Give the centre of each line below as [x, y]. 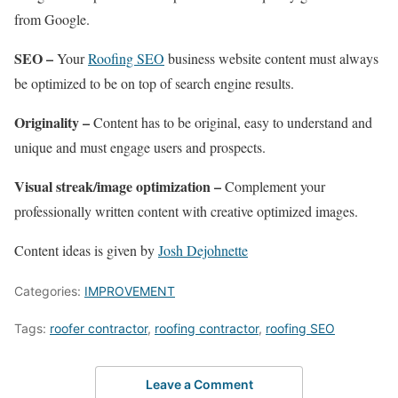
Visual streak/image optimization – [118, 187]
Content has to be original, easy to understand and [231, 123]
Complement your [273, 187]
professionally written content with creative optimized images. [186, 211]
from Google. [52, 20]
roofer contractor [99, 329]
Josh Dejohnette [203, 251]
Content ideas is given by [86, 251]
